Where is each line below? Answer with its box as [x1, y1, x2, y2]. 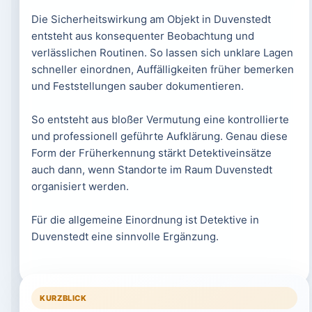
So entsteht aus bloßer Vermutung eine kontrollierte [31, 113, 289, 126]
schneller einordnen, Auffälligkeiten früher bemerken [31, 63, 294, 76]
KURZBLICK [39, 293, 87, 303]
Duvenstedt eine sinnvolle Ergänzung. [31, 230, 219, 243]
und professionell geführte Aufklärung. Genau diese [31, 130, 288, 143]
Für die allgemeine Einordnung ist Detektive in [31, 213, 259, 226]
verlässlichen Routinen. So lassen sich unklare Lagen [31, 46, 293, 59]
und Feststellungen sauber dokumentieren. [31, 79, 244, 93]
